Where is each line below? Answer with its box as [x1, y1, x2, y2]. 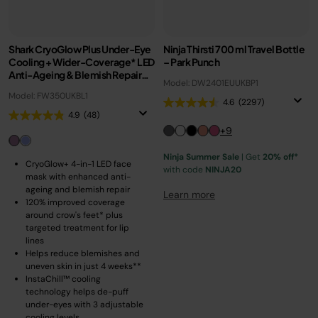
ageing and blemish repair [26, 184, 130, 195]
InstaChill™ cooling [26, 273, 101, 285]
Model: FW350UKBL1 [9, 90, 88, 102]
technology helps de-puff [26, 286, 128, 297]
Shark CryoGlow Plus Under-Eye [9, 43, 151, 55]
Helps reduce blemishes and [26, 248, 140, 259]
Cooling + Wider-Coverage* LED [9, 55, 155, 68]
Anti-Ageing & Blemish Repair [9, 68, 141, 81]
